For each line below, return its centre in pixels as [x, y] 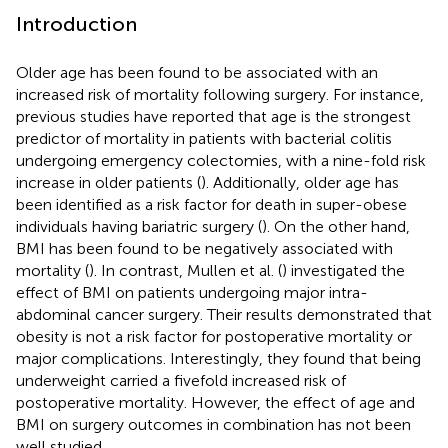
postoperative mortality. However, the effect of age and [215, 402]
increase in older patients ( [108, 182]
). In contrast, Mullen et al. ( [185, 270]
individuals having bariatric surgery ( [139, 226]
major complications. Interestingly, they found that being [218, 358]
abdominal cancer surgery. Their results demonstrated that [224, 314]
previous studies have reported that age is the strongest [213, 116]
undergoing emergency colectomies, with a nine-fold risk [221, 160]
